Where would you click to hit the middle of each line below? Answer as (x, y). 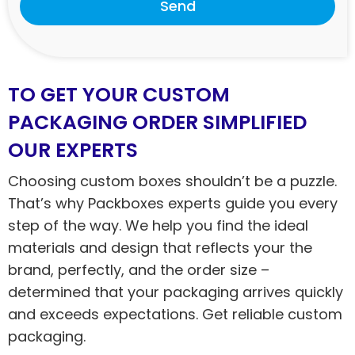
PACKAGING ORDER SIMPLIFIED (157, 122)
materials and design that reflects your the (160, 247)
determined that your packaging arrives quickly (176, 292)
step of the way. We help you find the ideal (158, 225)
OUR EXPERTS (73, 150)
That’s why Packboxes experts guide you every (173, 203)
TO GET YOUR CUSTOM (119, 94)
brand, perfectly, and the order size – (139, 269)
